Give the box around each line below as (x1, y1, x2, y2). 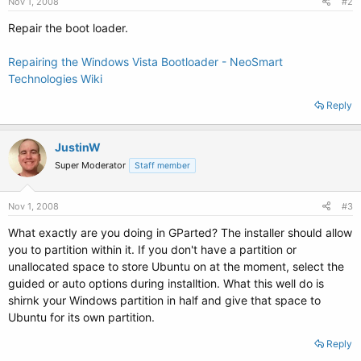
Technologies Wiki (8, 72, 102, 85)
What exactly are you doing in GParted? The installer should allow (8, 226, 352, 239)
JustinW (55, 140, 101, 154)
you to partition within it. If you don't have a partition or (8, 243, 297, 256)
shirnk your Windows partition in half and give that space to (8, 293, 321, 307)
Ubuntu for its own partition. (8, 310, 155, 324)
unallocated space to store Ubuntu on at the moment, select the (8, 259, 344, 273)
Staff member (135, 160, 190, 171)
